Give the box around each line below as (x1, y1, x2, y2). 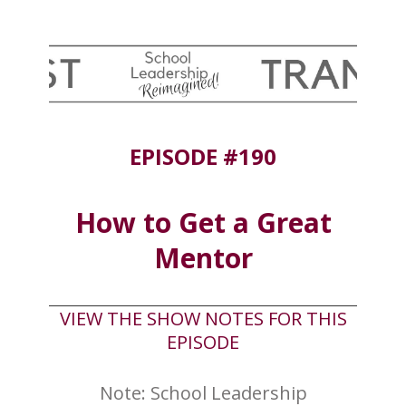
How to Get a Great (74, 203, 332, 241)
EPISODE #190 (130, 140, 276, 171)
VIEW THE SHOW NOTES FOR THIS (59, 305, 347, 331)
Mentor (153, 238, 253, 276)
